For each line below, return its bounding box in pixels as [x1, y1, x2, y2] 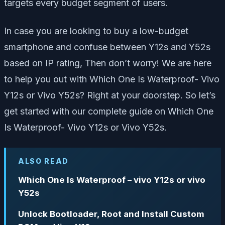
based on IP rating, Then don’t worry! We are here [4, 57, 211, 68]
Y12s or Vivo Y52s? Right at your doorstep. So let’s [4, 89, 215, 100]
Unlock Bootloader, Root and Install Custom [18, 209, 204, 219]
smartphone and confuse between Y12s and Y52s [4, 41, 210, 52]
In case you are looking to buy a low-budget [4, 25, 188, 36]
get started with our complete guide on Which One [4, 105, 213, 117]
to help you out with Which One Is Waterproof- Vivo [4, 73, 219, 84]
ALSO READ [18, 156, 69, 165]
